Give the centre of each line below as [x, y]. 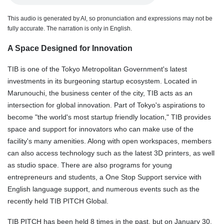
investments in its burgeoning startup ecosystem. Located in [102, 81]
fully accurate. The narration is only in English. [70, 28]
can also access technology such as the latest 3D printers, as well [111, 153]
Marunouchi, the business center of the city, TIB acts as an [100, 93]
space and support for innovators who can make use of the [100, 129]
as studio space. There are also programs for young [90, 165]
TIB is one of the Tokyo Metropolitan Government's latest [97, 69]
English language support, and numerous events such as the [103, 189]
